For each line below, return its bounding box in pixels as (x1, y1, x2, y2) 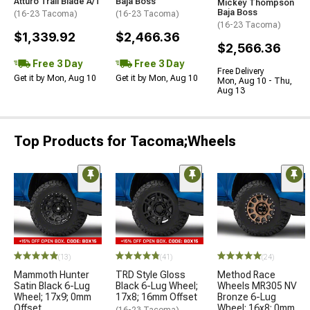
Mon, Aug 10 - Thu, (217, 76, 292, 86)
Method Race (217, 269, 275, 280)
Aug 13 (217, 86, 245, 95)
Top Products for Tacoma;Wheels (14, 133, 236, 149)
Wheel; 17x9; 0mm (14, 291, 91, 302)
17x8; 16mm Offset (116, 291, 197, 302)
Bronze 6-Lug (217, 291, 276, 302)
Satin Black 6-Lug (14, 280, 90, 291)
